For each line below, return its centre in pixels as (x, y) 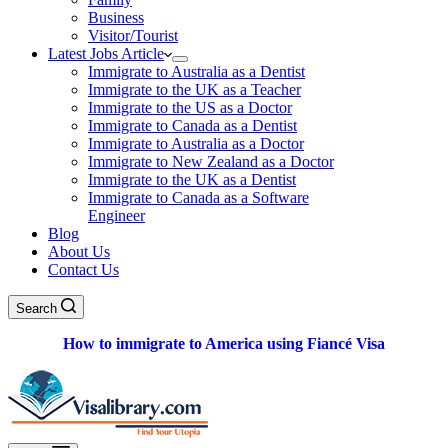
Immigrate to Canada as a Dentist (192, 125)
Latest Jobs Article (106, 53)
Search (36, 308)
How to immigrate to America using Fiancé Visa (224, 343)
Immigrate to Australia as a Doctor (196, 143)
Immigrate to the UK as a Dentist (192, 179)
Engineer (116, 215)
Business (116, 17)
